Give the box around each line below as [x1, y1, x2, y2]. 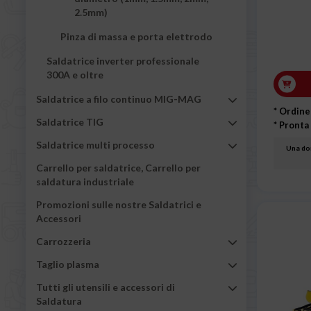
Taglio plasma [36, 258, 99, 270]
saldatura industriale [36, 175, 134, 187]
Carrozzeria [36, 235, 91, 247]
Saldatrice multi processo [36, 138, 155, 151]
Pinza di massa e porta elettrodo [60, 30, 212, 42]
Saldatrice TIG [36, 115, 103, 128]
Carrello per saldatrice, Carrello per [36, 161, 201, 174]
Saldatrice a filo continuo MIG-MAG [36, 92, 201, 105]
